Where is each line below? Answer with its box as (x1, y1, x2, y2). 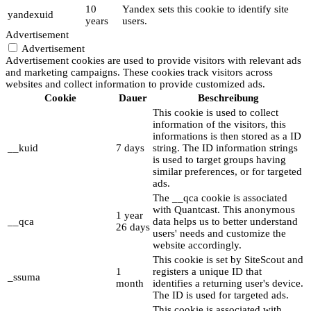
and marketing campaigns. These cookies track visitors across (6, 67, 273, 78)
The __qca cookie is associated (153, 192, 287, 204)
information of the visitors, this (153, 119, 286, 131)
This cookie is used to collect (153, 107, 278, 119)
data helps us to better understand (153, 216, 298, 228)
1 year (116, 210, 143, 221)
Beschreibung (197, 92, 259, 104)
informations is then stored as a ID (153, 131, 301, 142)
